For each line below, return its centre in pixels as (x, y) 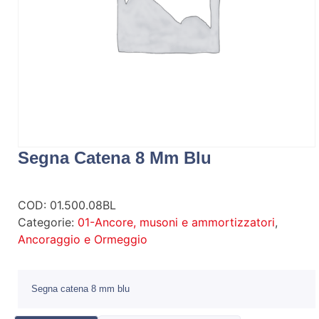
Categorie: (48, 222)
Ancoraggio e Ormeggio (83, 239)
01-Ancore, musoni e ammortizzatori (176, 222)
